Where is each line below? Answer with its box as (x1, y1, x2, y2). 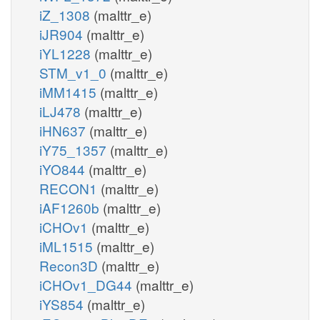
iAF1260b (39, 197, 103, 217)
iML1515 (39, 236, 96, 256)
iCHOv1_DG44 (39, 274, 136, 294)
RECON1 (39, 178, 101, 198)
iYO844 (39, 159, 89, 179)
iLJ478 (39, 101, 84, 121)
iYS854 (39, 294, 87, 314)
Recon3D (39, 255, 101, 275)
